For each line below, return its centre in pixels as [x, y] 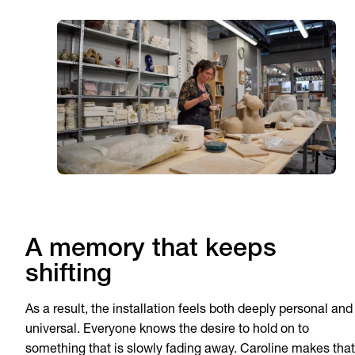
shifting [69, 275]
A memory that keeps [151, 250]
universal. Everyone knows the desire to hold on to [167, 330]
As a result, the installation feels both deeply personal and [189, 310]
